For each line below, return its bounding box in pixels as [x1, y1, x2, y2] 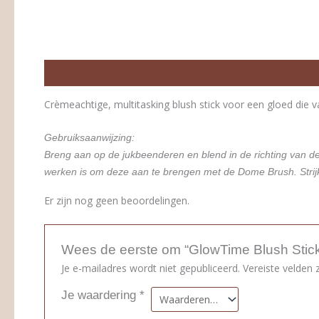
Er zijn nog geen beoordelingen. [44, 193, 189, 207]
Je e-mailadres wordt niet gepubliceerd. [61, 261, 241, 276]
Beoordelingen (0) [118, 67, 206, 79]
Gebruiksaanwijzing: [44, 131, 135, 143]
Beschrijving [44, 67, 105, 79]
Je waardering [61, 288, 140, 303]
